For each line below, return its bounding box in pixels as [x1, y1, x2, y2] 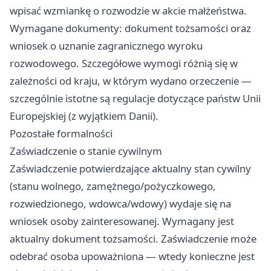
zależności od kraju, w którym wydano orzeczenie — [10, 74, 252, 88]
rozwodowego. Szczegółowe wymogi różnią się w [10, 56, 238, 71]
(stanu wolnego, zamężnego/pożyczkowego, [10, 179, 216, 194]
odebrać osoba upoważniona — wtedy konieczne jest [10, 249, 255, 264]
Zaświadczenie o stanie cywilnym [10, 144, 162, 158]
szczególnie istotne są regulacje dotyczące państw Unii [10, 91, 261, 106]
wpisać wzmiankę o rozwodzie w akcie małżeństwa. [10, 4, 247, 18]
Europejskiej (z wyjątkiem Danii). [10, 109, 158, 123]
